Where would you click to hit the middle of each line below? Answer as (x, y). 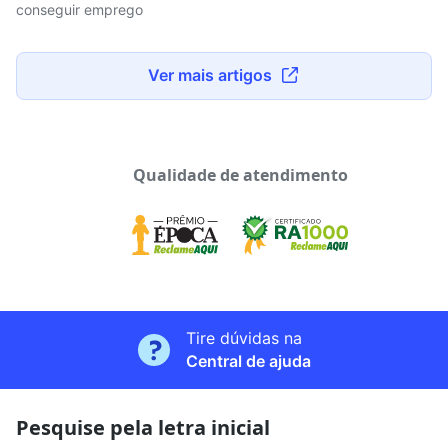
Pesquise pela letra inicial (143, 427)
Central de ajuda (248, 361)
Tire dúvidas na (243, 338)
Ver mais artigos (212, 75)
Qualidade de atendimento (240, 175)
